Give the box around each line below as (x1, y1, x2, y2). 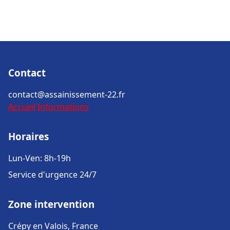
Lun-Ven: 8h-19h (8, 152, 71, 164)
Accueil (8, 101, 35, 112)
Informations (37, 101, 89, 112)
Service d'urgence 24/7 (8, 169, 97, 180)
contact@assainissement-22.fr (8, 89, 125, 100)
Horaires (8, 130, 49, 143)
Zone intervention (8, 198, 94, 210)
